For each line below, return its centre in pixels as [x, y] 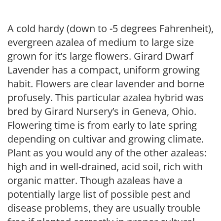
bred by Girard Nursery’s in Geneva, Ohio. [102, 111]
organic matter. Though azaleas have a [95, 180]
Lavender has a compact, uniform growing [104, 70]
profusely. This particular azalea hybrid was [106, 97]
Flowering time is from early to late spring [102, 125]
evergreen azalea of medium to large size [101, 42]
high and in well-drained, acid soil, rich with [105, 166]
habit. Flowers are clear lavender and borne [106, 84]
